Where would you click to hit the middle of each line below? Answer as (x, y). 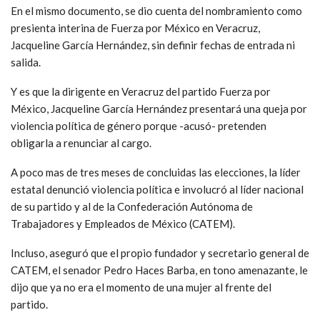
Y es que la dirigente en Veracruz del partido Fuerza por (141, 91)
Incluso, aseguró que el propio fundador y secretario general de (160, 252)
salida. (26, 62)
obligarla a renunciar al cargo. (81, 142)
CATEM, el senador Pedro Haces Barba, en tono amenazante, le (159, 270)
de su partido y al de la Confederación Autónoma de (132, 206)
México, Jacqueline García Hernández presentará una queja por (159, 108)
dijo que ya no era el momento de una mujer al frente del (141, 287)
